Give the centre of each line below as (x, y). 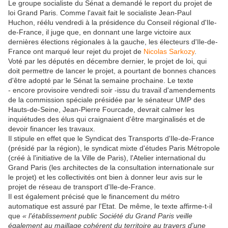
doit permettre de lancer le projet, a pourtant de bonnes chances (112, 70)
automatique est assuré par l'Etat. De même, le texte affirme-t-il (110, 206)
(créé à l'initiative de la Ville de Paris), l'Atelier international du (107, 158)
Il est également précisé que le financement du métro (94, 196)
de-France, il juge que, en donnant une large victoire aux (99, 32)
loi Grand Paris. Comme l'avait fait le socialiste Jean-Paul (100, 12)
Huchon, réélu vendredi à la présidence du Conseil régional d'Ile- (112, 22)
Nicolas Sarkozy (169, 51)
